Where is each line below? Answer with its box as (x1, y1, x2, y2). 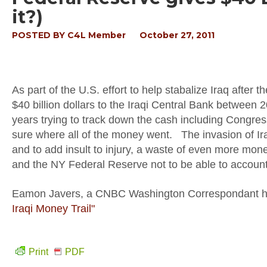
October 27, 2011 (139, 30, 215, 41)
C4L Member (67, 30, 126, 41)
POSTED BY (12, 30, 67, 41)
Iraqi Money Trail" (12, 203, 95, 215)
